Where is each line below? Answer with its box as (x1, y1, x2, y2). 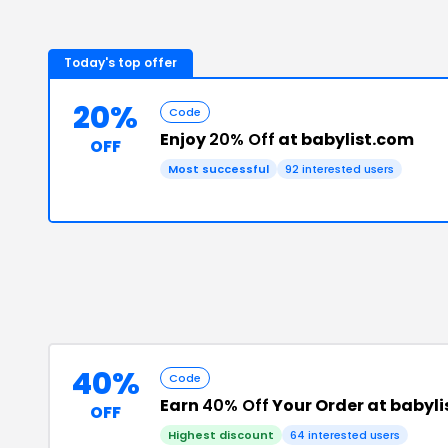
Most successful (168, 161, 269, 177)
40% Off (202, 394, 269, 417)
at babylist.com (275, 128, 414, 151)
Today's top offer (64, 54, 177, 71)
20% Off (209, 128, 275, 151)
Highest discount (168, 427, 274, 443)
